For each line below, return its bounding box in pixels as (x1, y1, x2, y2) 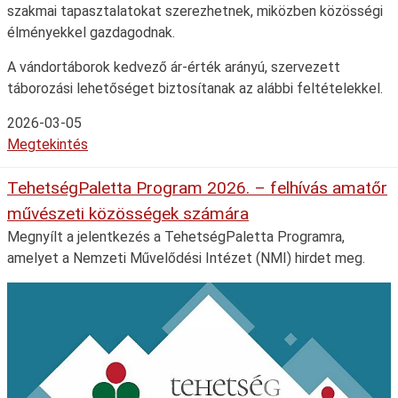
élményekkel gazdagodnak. (7, 23, 175, 41)
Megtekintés (7, 135, 88, 153)
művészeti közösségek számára (7, 203, 249, 224)
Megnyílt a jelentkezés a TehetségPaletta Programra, (7, 227, 345, 245)
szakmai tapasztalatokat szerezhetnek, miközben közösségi (7, 2, 383, 20)
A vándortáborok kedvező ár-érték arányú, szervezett (7, 58, 340, 76)
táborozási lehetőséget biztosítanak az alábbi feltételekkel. (7, 79, 383, 97)
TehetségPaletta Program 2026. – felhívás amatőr (7, 177, 387, 198)
